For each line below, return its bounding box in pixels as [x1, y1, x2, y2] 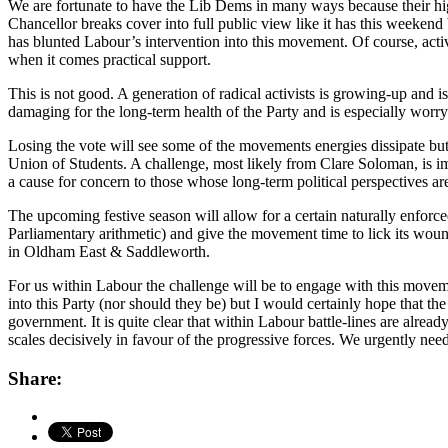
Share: [8, 367, 62, 389]
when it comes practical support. [8, 50, 211, 68]
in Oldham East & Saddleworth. [8, 242, 210, 260]
